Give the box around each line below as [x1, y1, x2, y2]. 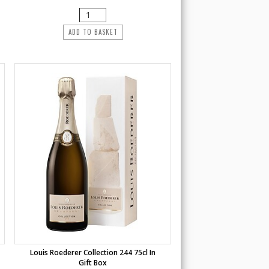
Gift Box [79, 258, 107, 268]
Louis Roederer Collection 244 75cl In [30, 247, 156, 258]
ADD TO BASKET [68, 27, 118, 37]
